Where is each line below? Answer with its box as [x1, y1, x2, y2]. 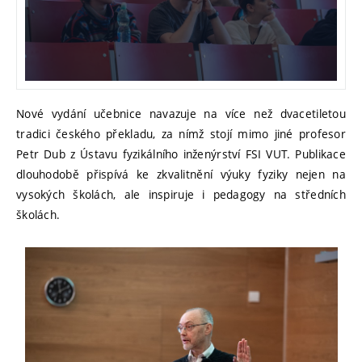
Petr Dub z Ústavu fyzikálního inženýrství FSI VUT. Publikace [16, 146, 346, 162]
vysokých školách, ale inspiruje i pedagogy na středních [16, 187, 346, 203]
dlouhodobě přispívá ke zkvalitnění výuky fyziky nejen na [16, 166, 346, 183]
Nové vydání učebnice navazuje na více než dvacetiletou [16, 106, 346, 122]
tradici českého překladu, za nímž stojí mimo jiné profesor [16, 126, 346, 142]
